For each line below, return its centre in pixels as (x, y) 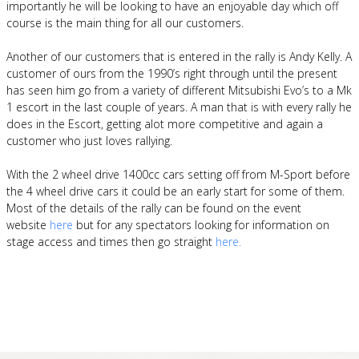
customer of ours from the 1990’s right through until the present (172, 73)
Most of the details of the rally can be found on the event (154, 208)
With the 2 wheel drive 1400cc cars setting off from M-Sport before (178, 174)
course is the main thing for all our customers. (125, 23)
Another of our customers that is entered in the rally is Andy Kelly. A (179, 56)
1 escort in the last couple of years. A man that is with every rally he (179, 107)
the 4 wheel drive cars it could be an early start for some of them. (175, 191)
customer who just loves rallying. (89, 141)
